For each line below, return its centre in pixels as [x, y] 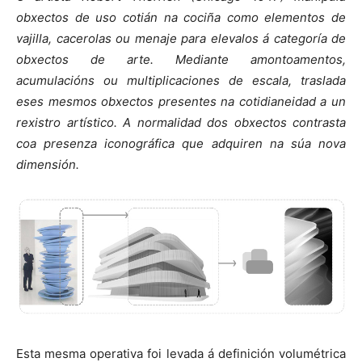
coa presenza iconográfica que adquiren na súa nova [181, 143]
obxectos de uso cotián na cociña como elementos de [181, 17]
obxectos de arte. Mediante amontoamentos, [181, 59]
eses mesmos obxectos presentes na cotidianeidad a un [181, 101]
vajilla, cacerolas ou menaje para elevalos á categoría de [181, 38]
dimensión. [48, 164]
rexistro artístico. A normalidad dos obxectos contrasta [181, 122]
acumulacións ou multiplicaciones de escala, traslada [181, 80]
